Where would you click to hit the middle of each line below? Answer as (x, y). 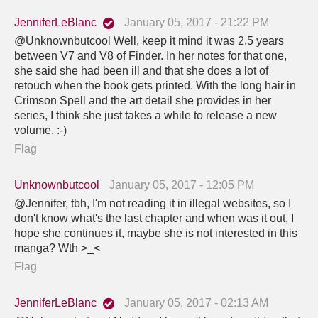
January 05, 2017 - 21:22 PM (197, 22)
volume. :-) (40, 130)
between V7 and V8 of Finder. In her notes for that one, (150, 55)
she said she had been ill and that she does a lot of (141, 70)
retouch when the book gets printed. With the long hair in (155, 85)
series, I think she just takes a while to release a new (146, 115)
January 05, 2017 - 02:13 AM (196, 302)
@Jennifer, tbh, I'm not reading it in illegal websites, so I (153, 203)
